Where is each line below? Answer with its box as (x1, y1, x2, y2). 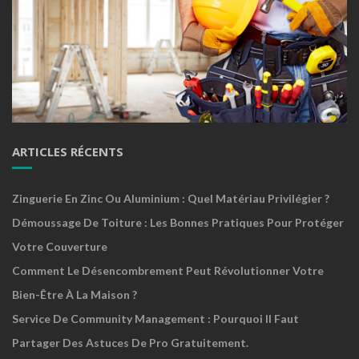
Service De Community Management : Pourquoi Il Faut (12, 312, 299, 326)
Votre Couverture (12, 240, 107, 254)
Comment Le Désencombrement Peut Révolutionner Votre (12, 264, 324, 278)
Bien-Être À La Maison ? (12, 288, 137, 302)
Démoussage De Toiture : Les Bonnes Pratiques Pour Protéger (12, 216, 344, 230)
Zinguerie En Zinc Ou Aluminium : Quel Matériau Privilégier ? (12, 192, 329, 206)
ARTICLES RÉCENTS (12, 143, 123, 160)
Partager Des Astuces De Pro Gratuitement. (12, 336, 248, 350)
